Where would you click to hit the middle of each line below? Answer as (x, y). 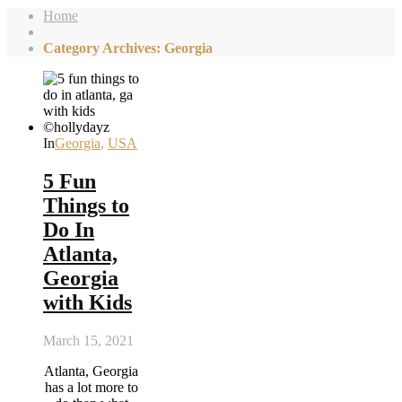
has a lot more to (91, 387)
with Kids (87, 302)
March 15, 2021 (88, 340)
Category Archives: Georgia (128, 48)
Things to (86, 205)
